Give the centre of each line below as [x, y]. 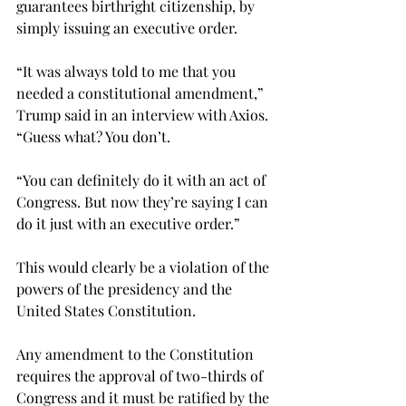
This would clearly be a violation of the [145, 267]
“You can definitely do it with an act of [143, 180]
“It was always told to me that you [128, 71]
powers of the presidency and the [126, 289]
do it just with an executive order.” [128, 223]
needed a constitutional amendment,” [142, 93]
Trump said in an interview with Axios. [144, 115]
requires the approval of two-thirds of [141, 376]
